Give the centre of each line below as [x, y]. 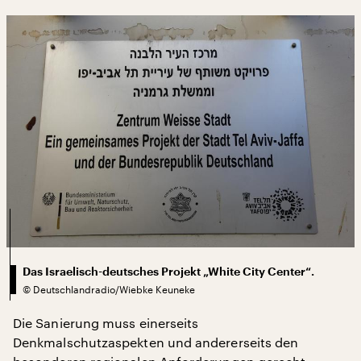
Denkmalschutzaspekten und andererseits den [156, 342]
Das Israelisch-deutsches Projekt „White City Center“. [168, 271]
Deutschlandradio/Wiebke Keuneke [114, 289]
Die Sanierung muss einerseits [106, 322]
